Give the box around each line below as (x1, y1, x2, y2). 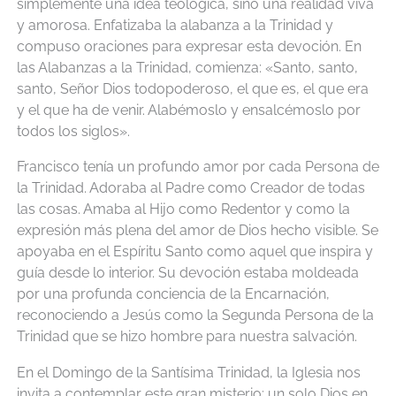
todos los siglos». (16, 122, 130, 140)
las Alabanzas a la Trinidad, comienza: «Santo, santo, (16, 58, 358, 76)
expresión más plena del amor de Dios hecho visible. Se (16, 222, 378, 240)
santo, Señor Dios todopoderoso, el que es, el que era (16, 80, 369, 97)
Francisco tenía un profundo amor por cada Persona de (16, 158, 379, 176)
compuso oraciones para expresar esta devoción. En (16, 37, 362, 55)
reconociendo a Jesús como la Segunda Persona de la (16, 307, 374, 324)
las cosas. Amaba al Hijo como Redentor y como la (16, 201, 350, 218)
